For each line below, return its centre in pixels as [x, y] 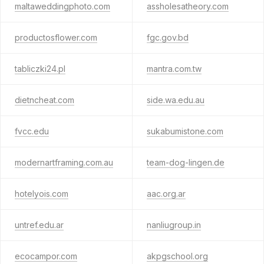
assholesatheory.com [187, 6]
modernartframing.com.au [64, 162]
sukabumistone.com [185, 131]
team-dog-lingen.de [185, 162]
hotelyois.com [42, 194]
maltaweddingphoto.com [62, 6]
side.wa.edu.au [175, 100]
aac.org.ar [166, 194]
